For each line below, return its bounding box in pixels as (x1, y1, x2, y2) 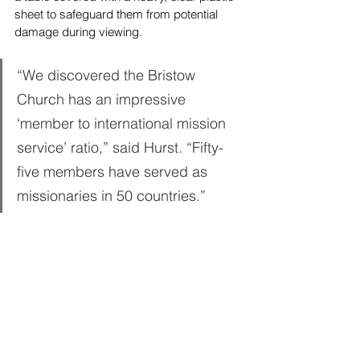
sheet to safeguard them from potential (14, 6, 221, 22)
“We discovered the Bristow (17, 66, 199, 85)
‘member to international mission (17, 114, 230, 133)
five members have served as (17, 162, 211, 182)
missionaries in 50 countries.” (17, 186, 206, 206)
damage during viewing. (14, 24, 142, 40)
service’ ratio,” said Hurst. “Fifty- (17, 138, 223, 157)
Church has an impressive (17, 90, 190, 109)
